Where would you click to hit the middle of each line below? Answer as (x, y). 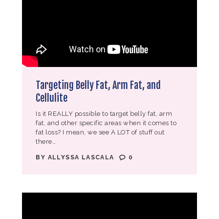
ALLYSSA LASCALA (82, 158)
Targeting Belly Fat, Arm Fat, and (99, 85)
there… (46, 142)
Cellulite (52, 98)
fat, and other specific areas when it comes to (106, 123)
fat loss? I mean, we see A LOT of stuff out (100, 132)
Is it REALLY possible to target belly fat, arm (104, 114)
